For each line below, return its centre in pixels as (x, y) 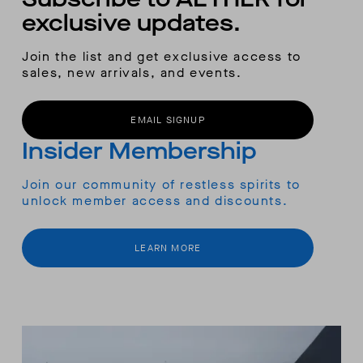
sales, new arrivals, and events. (132, 72)
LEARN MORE (168, 248)
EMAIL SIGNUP (168, 120)
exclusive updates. (132, 23)
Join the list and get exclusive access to (162, 56)
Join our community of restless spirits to (161, 184)
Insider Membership (140, 151)
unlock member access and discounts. (155, 200)
